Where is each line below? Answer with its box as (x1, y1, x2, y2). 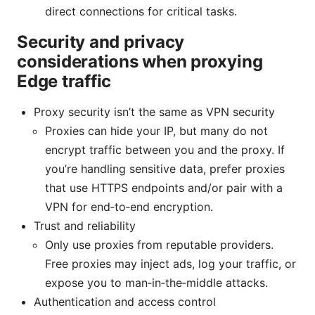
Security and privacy (17, 31, 185, 52)
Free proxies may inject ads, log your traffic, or (45, 256, 296, 271)
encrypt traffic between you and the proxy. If (45, 142, 285, 157)
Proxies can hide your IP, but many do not (45, 123, 268, 138)
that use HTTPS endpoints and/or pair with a (45, 180, 283, 195)
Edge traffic (17, 70, 112, 91)
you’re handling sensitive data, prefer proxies (45, 161, 285, 176)
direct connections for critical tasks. (45, 4, 237, 18)
